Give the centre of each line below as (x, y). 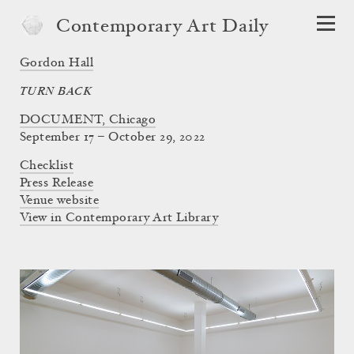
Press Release (57, 183)
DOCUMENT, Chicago (88, 120)
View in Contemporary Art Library (119, 218)
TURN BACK (56, 91)
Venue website (60, 201)
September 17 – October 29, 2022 (113, 137)
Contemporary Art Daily (162, 28)
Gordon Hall (57, 63)
